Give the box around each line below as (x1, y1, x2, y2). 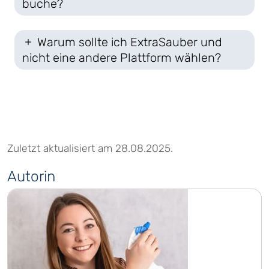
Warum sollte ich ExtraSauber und (34, 35, 222, 50)
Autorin (7, 168, 55, 186)
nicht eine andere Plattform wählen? (22, 50, 221, 65)
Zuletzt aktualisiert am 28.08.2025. (7, 142, 173, 155)
